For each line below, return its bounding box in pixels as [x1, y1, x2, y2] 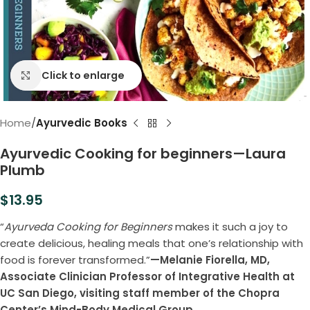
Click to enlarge [41, 68, 125, 82]
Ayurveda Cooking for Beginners [4, 219, 172, 235]
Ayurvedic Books [36, 116, 127, 131]
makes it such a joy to [172, 219, 288, 235]
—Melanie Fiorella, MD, [150, 253, 270, 268]
